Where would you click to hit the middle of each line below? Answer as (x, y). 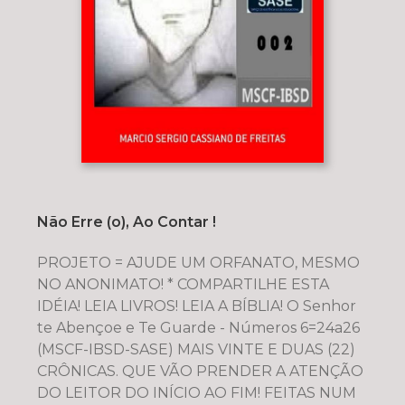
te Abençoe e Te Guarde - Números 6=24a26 (198, 327)
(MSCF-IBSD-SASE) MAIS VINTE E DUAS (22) (196, 349)
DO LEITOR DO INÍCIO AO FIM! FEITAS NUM (196, 392)
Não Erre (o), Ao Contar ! (126, 221)
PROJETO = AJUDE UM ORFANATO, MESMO (198, 262)
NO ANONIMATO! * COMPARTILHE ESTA (183, 284)
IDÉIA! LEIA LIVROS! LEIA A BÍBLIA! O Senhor (196, 306)
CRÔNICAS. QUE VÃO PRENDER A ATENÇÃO (200, 371)
